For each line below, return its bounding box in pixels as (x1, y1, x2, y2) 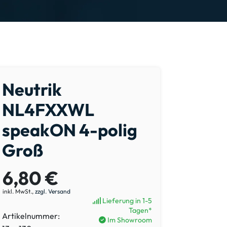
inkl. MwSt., (3, 187, 35, 195)
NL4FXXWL (2, 98, 94, 121)
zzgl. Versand (35, 187, 70, 195)
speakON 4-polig (2, 119, 137, 141)
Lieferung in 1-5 (101, 196, 152, 205)
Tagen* (129, 205, 152, 215)
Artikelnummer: (2, 210, 60, 221)
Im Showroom (106, 215, 152, 224)
